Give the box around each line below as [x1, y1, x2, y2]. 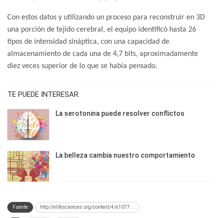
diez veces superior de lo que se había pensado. [7, 62, 157, 71]
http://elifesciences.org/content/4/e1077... [40, 204, 134, 210]
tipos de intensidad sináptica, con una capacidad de [7, 38, 169, 46]
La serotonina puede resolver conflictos [55, 109, 184, 118]
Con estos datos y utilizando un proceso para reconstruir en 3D [7, 14, 205, 22]
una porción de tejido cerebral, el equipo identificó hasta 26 [7, 26, 196, 34]
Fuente [13, 204, 28, 210]
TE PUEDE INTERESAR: [7, 90, 80, 99]
